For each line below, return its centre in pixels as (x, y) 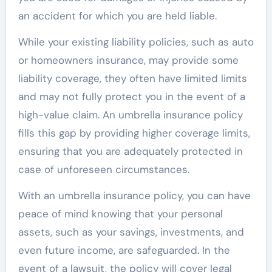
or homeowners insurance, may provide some (128, 60)
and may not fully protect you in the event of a (131, 97)
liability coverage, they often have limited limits (132, 79)
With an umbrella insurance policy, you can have (134, 196)
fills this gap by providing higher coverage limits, (134, 133)
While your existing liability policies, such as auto (136, 42)
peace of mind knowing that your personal (120, 214)
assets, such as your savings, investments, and (131, 232)
